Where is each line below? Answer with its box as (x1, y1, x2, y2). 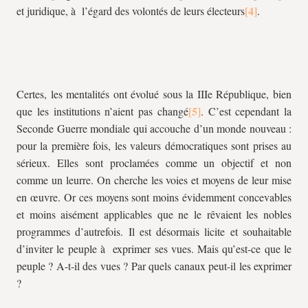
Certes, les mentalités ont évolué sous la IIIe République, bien (16, 87, 291, 101)
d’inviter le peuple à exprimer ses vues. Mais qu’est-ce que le (16, 241, 291, 256)
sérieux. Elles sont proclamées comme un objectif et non (16, 155, 291, 170)
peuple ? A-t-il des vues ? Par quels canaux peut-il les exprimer (16, 258, 291, 273)
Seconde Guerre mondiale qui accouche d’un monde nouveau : (16, 121, 291, 135)
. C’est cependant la (200, 104, 291, 118)
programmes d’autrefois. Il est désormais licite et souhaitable (16, 224, 291, 239)
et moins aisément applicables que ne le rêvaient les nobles (16, 207, 291, 221)
